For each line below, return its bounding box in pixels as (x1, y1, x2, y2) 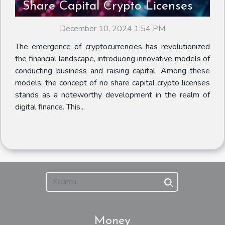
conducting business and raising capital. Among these (15, 65, 210, 77)
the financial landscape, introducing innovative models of (15, 53, 210, 65)
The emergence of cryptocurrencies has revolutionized (15, 41, 210, 53)
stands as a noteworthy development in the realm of (15, 89, 210, 101)
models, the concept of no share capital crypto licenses (15, 77, 210, 89)
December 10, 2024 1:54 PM (60, 23, 165, 35)
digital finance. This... (15, 101, 85, 113)
